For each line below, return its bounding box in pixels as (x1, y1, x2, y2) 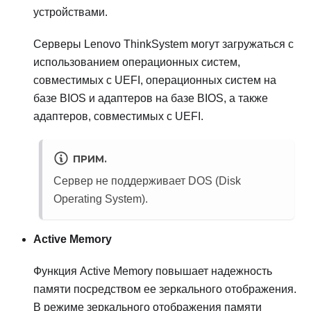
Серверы (33, 38, 84, 51)
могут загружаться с (188, 38, 294, 51)
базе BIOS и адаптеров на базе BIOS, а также (33, 92, 268, 105)
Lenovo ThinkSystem (84, 38, 188, 51)
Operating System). (53, 193, 148, 205)
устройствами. (33, 6, 108, 19)
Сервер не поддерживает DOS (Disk (53, 175, 241, 187)
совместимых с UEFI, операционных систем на (33, 74, 276, 87)
